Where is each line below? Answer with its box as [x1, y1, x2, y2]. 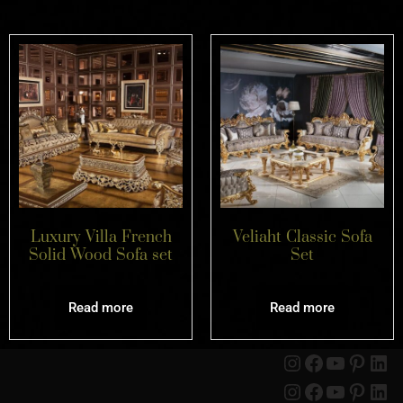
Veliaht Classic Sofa [232, 227, 372, 247]
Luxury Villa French [30, 227, 172, 247]
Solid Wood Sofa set [29, 245, 173, 265]
